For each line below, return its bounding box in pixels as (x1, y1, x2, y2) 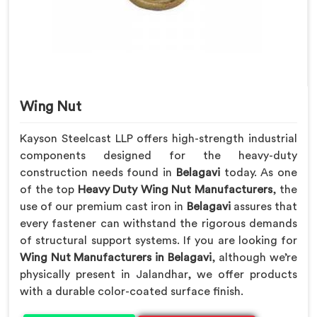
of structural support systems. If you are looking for (20, 234, 297, 246)
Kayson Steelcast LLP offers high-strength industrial (20, 132, 297, 144)
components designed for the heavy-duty (20, 149, 297, 161)
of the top (20, 183, 78, 195)
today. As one (224, 166, 298, 178)
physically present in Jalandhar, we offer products (20, 268, 297, 280)
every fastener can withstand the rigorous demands (20, 217, 297, 229)
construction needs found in (20, 166, 176, 178)
